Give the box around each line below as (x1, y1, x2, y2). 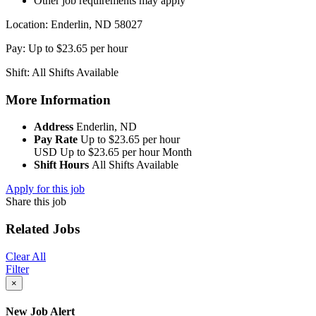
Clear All (6, 250, 46, 262)
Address (34, 121, 76, 133)
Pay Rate (34, 133, 80, 146)
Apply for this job (6, 183, 85, 195)
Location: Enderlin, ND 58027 (6, 18, 142, 30)
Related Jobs (6, 221, 80, 237)
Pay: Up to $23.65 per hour (6, 42, 128, 54)
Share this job (6, 195, 66, 208)
